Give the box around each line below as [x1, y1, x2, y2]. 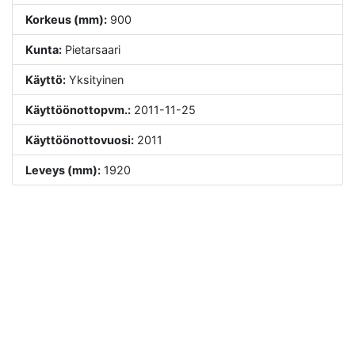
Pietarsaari [62, 43, 120, 56]
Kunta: [25, 43, 62, 56]
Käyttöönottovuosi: [25, 133, 134, 147]
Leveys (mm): [25, 163, 101, 177]
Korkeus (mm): [25, 13, 107, 26]
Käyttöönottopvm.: [25, 103, 131, 116]
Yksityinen [66, 73, 124, 86]
